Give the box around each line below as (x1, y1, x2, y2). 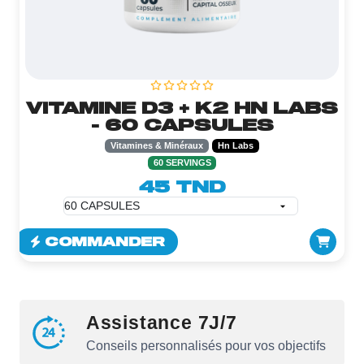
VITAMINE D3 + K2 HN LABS (26, 97, 338, 118)
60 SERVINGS (153, 158, 211, 168)
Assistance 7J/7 (85, 312, 237, 334)
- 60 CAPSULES (90, 115, 274, 135)
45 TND (138, 176, 226, 197)
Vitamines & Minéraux (110, 141, 204, 151)
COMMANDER (44, 234, 164, 249)
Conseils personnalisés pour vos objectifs (85, 339, 326, 353)
